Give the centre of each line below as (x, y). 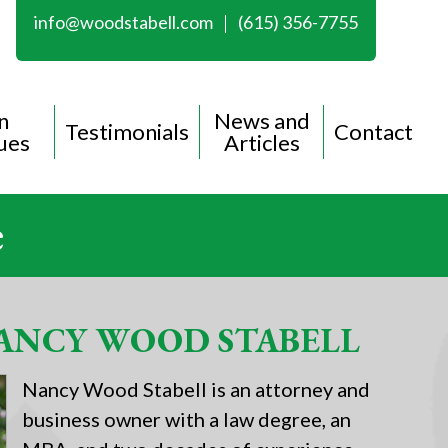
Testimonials (127, 131)
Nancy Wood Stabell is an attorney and (196, 389)
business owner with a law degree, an (186, 419)
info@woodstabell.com (123, 22)
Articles (261, 142)
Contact (373, 131)
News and (261, 120)
